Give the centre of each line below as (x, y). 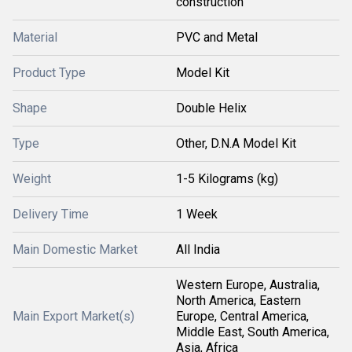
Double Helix (211, 108)
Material (35, 38)
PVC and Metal (217, 38)
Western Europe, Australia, (248, 285)
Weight (32, 179)
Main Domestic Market (75, 250)
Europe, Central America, (242, 317)
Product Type (49, 73)
